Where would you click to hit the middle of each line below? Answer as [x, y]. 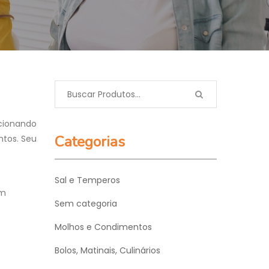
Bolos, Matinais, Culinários [107, 250]
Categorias [90, 142]
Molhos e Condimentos [103, 227]
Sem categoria [86, 204]
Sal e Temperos [87, 180]
